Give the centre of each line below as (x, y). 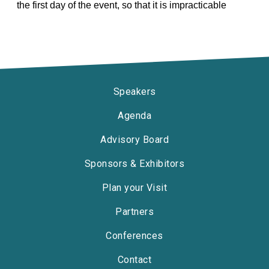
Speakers (134, 92)
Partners (134, 212)
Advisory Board (134, 140)
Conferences (134, 236)
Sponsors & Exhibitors (134, 164)
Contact (134, 260)
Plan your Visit (134, 188)
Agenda (134, 116)
